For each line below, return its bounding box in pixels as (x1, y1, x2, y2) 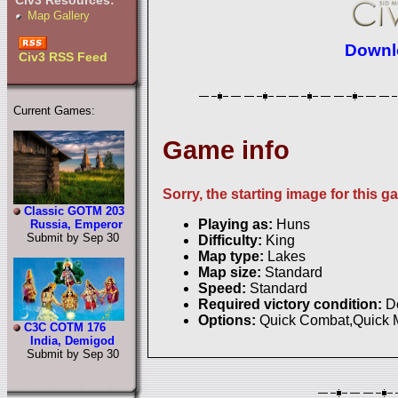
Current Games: (12, 103, 95, 117)
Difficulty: (198, 232, 266, 248)
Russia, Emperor (26, 218, 123, 232)
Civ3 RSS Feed (19, 50, 108, 64)
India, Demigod (26, 334, 115, 348)
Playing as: (198, 216, 276, 232)
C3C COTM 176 (23, 321, 106, 335)
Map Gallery (28, 9, 91, 22)
